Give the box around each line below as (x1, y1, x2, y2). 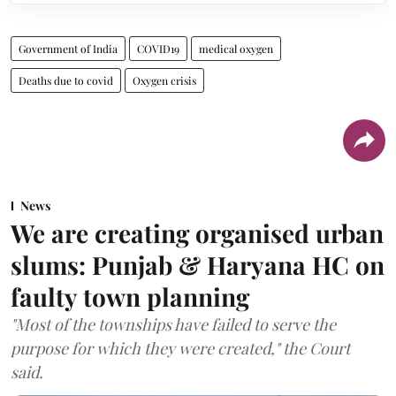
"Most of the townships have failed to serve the (11, 313, 336, 335)
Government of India (19, 41, 118, 56)
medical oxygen (199, 41, 273, 56)
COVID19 (137, 41, 179, 56)
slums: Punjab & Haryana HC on (11, 247, 385, 281)
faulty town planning (11, 279, 249, 313)
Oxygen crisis (133, 72, 196, 88)
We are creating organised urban (11, 216, 384, 249)
